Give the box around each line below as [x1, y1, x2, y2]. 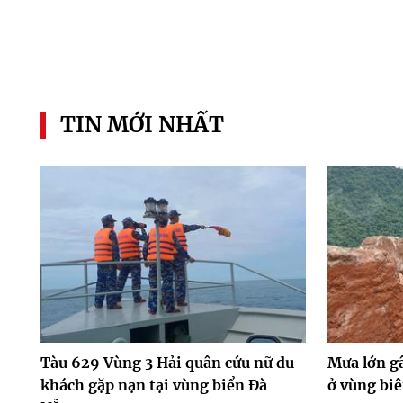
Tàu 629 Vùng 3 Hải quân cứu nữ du [40, 353, 294, 372]
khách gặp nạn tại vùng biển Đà [40, 375, 267, 394]
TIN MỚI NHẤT [59, 110, 224, 139]
